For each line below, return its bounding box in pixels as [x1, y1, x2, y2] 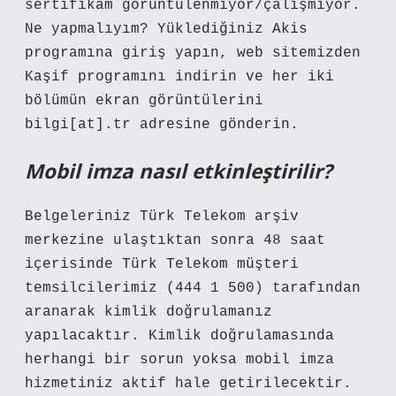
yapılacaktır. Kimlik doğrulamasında [25, 328, 334, 344]
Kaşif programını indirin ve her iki [25, 69, 334, 85]
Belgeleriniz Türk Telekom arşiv [25, 209, 299, 225]
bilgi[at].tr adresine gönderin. [25, 117, 299, 133]
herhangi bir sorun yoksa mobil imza [25, 352, 334, 368]
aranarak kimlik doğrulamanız [25, 304, 272, 320]
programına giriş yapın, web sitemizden [25, 45, 361, 61]
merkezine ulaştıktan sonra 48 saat [25, 232, 325, 248]
